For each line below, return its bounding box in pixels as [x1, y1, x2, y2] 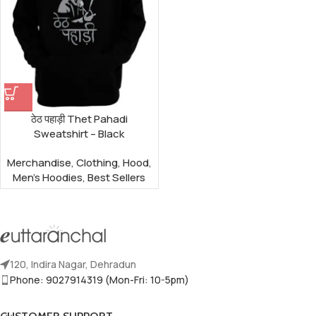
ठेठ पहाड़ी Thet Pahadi [30, 111, 128, 126]
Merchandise [6, 154, 71, 170]
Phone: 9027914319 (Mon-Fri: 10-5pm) [10, 272, 189, 286]
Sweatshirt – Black [34, 126, 125, 141]
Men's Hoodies [13, 169, 83, 185]
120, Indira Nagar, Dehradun [10, 257, 136, 271]
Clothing [75, 154, 118, 170]
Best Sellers [87, 169, 146, 185]
